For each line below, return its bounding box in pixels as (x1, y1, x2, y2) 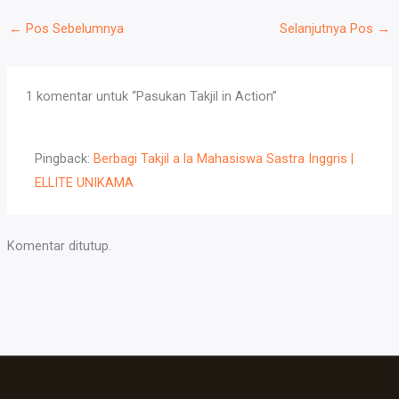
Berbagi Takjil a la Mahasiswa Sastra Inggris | (94, 151, 354, 167)
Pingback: (35, 151, 94, 167)
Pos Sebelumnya (21, 20, 124, 37)
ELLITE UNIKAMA (35, 175, 134, 191)
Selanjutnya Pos (280, 20, 378, 37)
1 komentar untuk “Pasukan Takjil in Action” (26, 88, 278, 105)
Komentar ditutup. (6, 237, 111, 254)
